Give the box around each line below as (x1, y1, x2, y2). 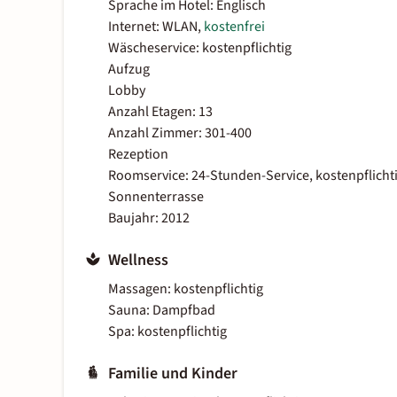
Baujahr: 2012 (108, 208, 190, 229)
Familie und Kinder (108, 362, 237, 385)
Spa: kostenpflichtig (108, 322, 227, 342)
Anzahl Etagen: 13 (108, 102, 213, 122)
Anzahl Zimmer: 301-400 (108, 123, 252, 144)
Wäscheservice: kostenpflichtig (108, 38, 292, 58)
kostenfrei (204, 17, 265, 37)
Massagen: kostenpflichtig (108, 279, 263, 300)
